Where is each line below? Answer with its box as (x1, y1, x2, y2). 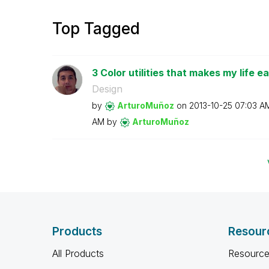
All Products (52, 247, 104, 259)
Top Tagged (52, 19, 140, 38)
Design (91, 83, 122, 95)
